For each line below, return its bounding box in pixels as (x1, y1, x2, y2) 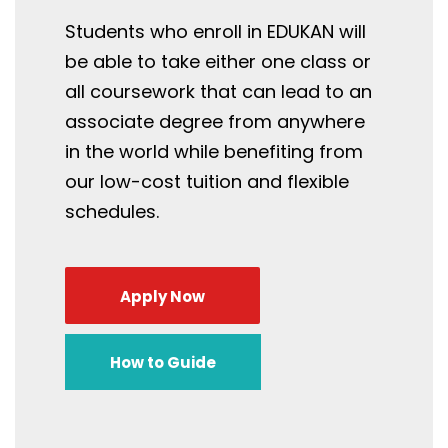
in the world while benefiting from (65, 139, 363, 165)
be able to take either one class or (65, 49, 371, 75)
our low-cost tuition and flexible (65, 169, 349, 195)
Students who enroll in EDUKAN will (65, 19, 366, 45)
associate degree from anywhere (65, 109, 365, 135)
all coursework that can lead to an (65, 79, 372, 105)
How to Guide (110, 352, 216, 374)
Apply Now (120, 285, 205, 307)
